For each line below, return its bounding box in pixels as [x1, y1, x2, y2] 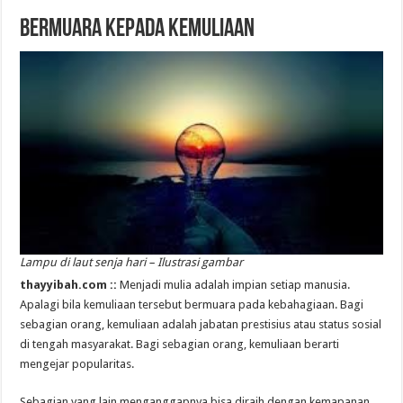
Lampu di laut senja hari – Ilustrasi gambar [20, 255, 244, 269]
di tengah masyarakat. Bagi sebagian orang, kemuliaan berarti [20, 336, 340, 351]
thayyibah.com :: [20, 277, 121, 291]
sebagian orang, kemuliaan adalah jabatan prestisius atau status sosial [20, 317, 382, 331]
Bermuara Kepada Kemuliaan [20, 16, 255, 42]
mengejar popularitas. [20, 356, 135, 371]
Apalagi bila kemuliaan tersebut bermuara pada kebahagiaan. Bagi [20, 297, 364, 311]
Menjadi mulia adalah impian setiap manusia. [120, 277, 351, 291]
